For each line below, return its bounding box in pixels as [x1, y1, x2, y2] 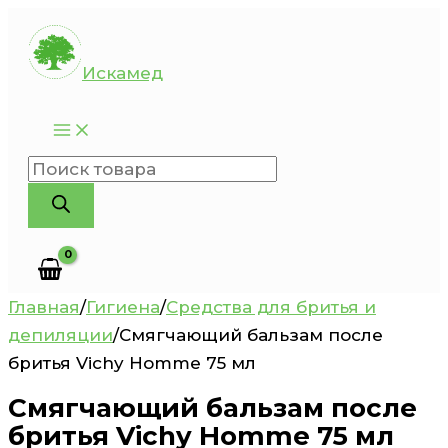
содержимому [7, 67, 138, 87]
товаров [27, 186, 101, 207]
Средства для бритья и [166, 296, 376, 317]
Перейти [7, 11, 87, 31]
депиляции [8, 324, 113, 345]
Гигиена [86, 296, 160, 317]
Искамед [82, 63, 163, 83]
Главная [8, 296, 80, 317]
